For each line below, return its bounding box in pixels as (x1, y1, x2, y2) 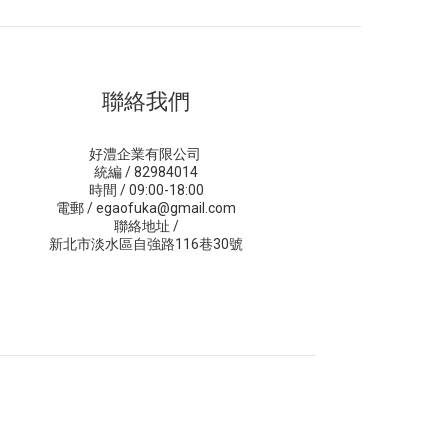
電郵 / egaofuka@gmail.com (56, 200, 236, 216)
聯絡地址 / (113, 218, 179, 234)
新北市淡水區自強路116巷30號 (49, 236, 243, 252)
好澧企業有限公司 (88, 146, 204, 162)
